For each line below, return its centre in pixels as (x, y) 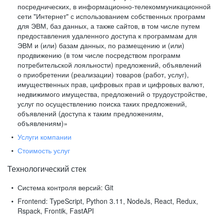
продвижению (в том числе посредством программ (99, 55)
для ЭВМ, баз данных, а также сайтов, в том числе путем (109, 26)
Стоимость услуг (44, 150)
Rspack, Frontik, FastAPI (56, 211)
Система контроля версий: (60, 187)
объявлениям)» (43, 123)
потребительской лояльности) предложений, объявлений (109, 65)
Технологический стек (47, 169)
